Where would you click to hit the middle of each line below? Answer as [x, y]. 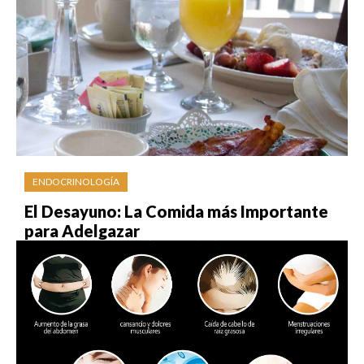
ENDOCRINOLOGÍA [76, 181]
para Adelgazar [82, 230]
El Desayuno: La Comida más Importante [176, 211]
